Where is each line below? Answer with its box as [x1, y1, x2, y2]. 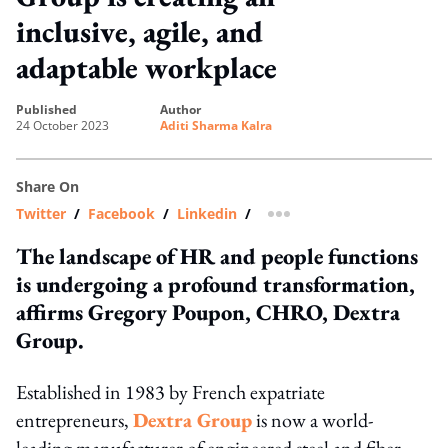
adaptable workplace [16, 47, 277, 87]
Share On [16, 176, 79, 196]
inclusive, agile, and [16, 11, 263, 51]
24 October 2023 [16, 116, 109, 134]
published [24, 100, 77, 118]
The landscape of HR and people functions [16, 240, 418, 271]
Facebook [88, 203, 155, 223]
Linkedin [177, 203, 237, 223]
